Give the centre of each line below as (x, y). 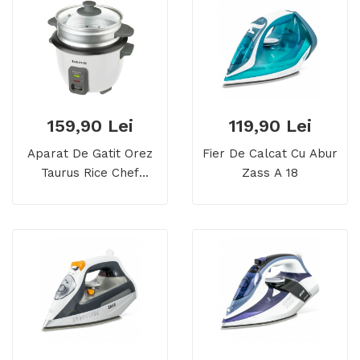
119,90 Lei (270, 126)
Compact (90, 192)
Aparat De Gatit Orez (90, 154)
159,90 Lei (90, 126)
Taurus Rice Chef (90, 173)
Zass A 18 (270, 173)
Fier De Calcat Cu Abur (270, 154)
